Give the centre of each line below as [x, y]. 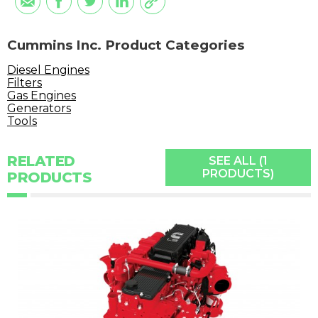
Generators [39, 109]
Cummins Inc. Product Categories [126, 45]
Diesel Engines [48, 70]
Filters [24, 83]
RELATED [41, 161]
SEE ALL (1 [238, 161]
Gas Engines [42, 96]
